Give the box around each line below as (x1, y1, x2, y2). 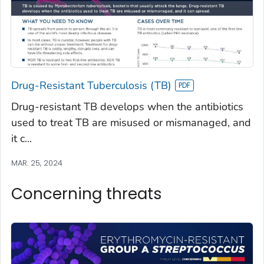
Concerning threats (11, 183, 162, 205)
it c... (11, 131, 32, 146)
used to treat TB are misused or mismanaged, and (11, 115, 251, 130)
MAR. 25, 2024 (11, 157, 62, 169)
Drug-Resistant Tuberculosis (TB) (11, 78, 171, 93)
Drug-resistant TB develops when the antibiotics (11, 100, 243, 114)
